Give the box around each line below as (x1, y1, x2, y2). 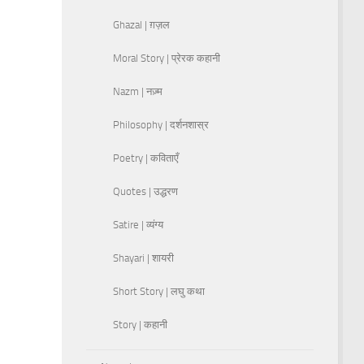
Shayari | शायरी (113, 251, 174, 264)
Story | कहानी (113, 318, 167, 331)
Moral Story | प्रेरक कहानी (113, 51, 220, 64)
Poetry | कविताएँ (113, 151, 179, 164)
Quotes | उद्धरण (113, 184, 178, 197)
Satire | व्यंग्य (113, 218, 163, 231)
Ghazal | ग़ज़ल (113, 18, 170, 31)
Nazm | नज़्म (113, 84, 162, 97)
